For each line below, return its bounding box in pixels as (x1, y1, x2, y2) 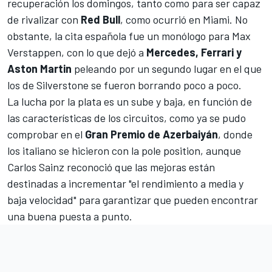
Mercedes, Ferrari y (146, 46, 242, 59)
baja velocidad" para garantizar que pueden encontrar (7, 193, 258, 207)
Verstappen (7, 46, 61, 59)
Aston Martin (7, 62, 72, 76)
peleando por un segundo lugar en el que (72, 62, 262, 76)
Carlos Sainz (7, 160, 64, 174)
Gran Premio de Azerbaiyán (85, 127, 218, 141)
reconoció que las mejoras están (64, 160, 215, 174)
